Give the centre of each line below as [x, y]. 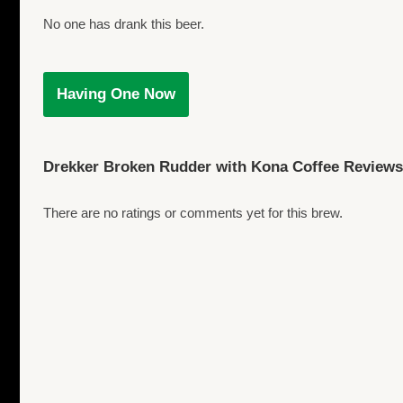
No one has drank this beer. [124, 24]
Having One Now [116, 94]
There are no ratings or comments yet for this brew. [193, 213]
